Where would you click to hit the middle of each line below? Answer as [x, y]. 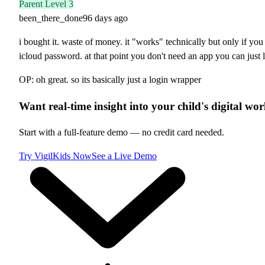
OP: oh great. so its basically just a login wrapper [110, 79]
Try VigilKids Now [55, 156]
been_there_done [51, 18]
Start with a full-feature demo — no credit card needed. [122, 132]
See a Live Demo [124, 156]
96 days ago [105, 18]
